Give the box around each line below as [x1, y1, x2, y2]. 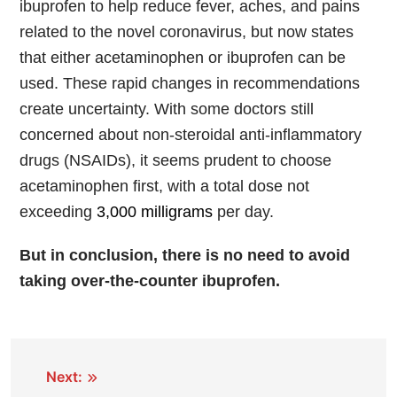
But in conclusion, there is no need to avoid [19, 246, 350, 265]
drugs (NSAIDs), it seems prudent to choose [19, 152, 331, 170]
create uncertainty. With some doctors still [19, 100, 314, 119]
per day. [213, 203, 274, 222]
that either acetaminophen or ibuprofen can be [19, 49, 346, 67]
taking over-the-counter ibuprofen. [19, 272, 280, 291]
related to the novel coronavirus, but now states [19, 23, 354, 42]
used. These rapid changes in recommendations [19, 74, 360, 93]
